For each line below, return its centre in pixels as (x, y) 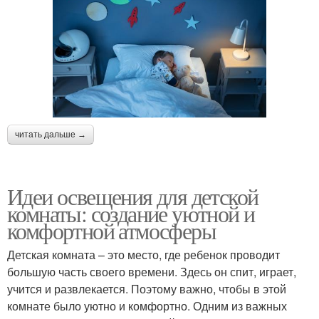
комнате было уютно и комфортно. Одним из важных (147, 306)
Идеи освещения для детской (133, 197)
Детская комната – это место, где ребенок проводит (143, 255)
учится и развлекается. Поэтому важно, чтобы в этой (147, 289)
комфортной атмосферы (111, 231)
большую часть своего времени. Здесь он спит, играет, (152, 272)
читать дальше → (51, 135)
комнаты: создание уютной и (131, 214)
